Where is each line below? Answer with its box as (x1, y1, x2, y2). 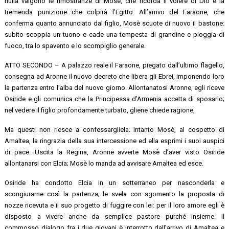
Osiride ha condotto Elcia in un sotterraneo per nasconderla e (5, 178, 224, 187)
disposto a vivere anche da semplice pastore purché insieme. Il (5, 212, 224, 220)
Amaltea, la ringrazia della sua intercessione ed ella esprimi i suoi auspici (5, 136, 224, 145)
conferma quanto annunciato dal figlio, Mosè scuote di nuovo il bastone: (5, 19, 224, 27)
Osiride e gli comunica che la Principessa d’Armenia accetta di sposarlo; (5, 95, 224, 103)
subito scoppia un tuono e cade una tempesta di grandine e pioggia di (5, 30, 224, 38)
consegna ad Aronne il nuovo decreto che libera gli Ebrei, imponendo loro (5, 72, 224, 80)
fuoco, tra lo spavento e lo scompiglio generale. (5, 41, 146, 50)
